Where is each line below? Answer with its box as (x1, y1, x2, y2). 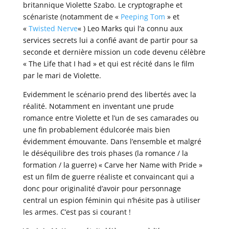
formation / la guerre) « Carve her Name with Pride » (22, 160, 202, 170)
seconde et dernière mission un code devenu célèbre (22, 47, 205, 57)
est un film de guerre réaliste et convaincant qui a (22, 172, 194, 182)
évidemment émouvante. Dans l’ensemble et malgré (22, 136, 201, 147)
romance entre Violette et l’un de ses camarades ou (22, 113, 199, 123)
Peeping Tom (120, 12, 165, 22)
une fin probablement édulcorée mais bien (22, 125, 170, 135)
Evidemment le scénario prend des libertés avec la (22, 89, 196, 100)
